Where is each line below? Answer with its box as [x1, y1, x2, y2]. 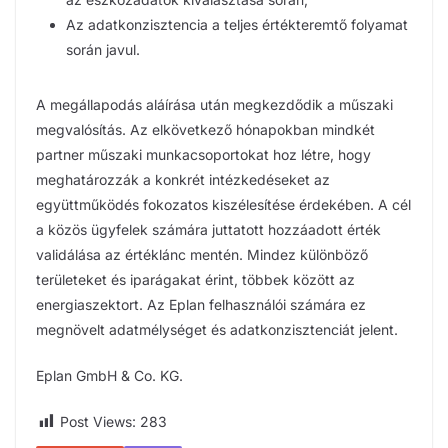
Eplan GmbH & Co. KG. [36, 366, 183, 384]
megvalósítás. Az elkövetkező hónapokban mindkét [36, 120, 375, 138]
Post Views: [60, 412, 136, 430]
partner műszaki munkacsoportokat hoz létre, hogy [36, 145, 371, 163]
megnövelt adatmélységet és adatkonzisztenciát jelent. [36, 320, 398, 338]
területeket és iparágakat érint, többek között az [36, 270, 355, 288]
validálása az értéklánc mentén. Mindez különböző [36, 245, 368, 263]
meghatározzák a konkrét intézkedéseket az [36, 170, 330, 188]
